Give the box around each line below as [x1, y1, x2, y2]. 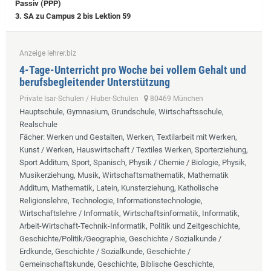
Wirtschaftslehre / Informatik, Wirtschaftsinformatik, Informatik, [19, 208, 240, 218]
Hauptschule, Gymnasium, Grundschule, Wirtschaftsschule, [19, 106, 224, 116]
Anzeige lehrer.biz [19, 48, 76, 57]
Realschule [19, 119, 57, 129]
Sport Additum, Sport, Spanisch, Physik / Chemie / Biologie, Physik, [19, 157, 247, 167]
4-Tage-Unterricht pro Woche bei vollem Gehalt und [19, 63, 246, 76]
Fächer [19, 132, 43, 142]
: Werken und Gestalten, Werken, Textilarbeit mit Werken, [43, 132, 237, 142]
